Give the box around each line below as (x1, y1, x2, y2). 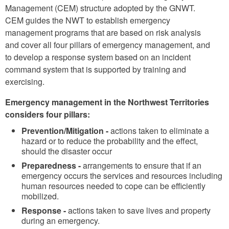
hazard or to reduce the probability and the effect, (21, 134, 198, 147)
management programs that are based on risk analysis (5, 26, 201, 38)
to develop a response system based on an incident (5, 51, 191, 63)
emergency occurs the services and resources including (21, 169, 222, 181)
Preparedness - (21, 159, 81, 171)
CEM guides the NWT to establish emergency (5, 14, 170, 26)
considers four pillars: (5, 108, 90, 120)
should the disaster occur (21, 145, 112, 157)
